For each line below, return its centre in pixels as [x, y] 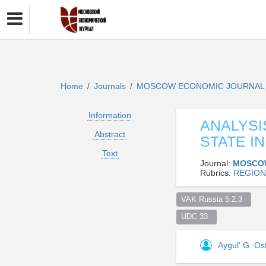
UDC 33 [197, 216]
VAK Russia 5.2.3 [214, 199]
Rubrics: [217, 173]
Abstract [110, 134]
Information [110, 115]
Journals [110, 86]
